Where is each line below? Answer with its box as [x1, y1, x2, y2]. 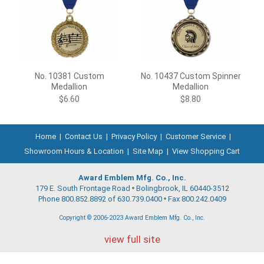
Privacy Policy [111, 132, 157, 141]
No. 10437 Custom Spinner [140, 71, 241, 81]
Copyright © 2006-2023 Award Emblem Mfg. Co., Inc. [59, 214, 205, 222]
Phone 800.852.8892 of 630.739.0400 [38, 194, 164, 203]
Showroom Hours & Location [24, 147, 124, 156]
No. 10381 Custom [34, 71, 104, 81]
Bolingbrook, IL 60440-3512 [134, 184, 229, 193]
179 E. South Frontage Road [35, 184, 132, 193]
